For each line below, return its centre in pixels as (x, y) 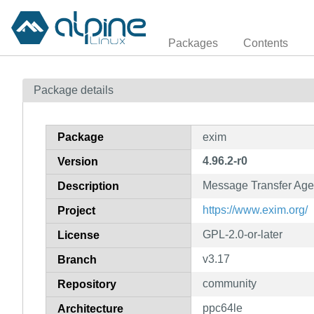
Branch (77, 259)
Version (78, 161)
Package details (74, 90)
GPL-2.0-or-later (243, 234)
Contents (266, 43)
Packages (193, 43)
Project (76, 210)
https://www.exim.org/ (255, 210)
